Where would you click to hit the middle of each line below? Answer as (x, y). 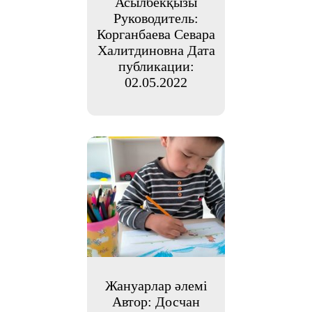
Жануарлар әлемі (156, 285)
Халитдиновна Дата (156, 50)
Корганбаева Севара (156, 34)
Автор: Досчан (156, 301)
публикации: (156, 66)
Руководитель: (156, 18)
